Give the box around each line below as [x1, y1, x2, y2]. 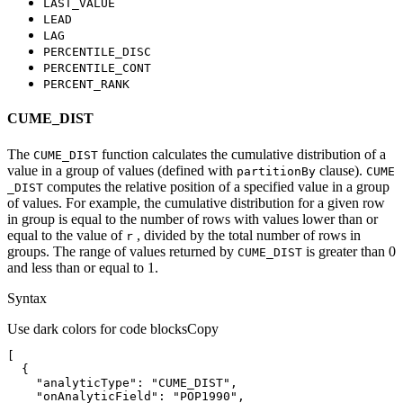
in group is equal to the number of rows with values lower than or [7, 210, 378, 227]
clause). [316, 162, 366, 178]
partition [237, 164, 301, 178]
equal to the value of [7, 227, 126, 243]
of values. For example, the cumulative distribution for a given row [7, 194, 385, 210]
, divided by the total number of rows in [133, 227, 361, 243]
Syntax [7, 290, 47, 306]
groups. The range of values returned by [7, 243, 237, 259]
